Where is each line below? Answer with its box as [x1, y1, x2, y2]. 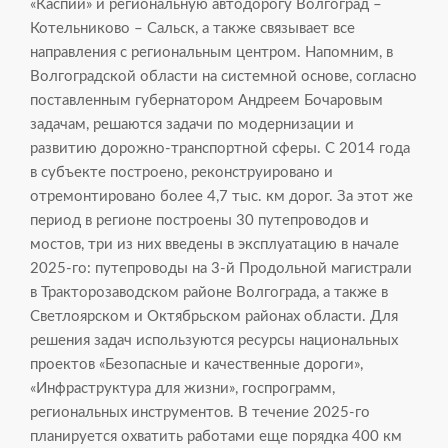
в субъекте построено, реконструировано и [30, 165, 333, 180]
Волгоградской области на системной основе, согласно [30, 69, 417, 84]
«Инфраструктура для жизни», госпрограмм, [30, 381, 335, 396]
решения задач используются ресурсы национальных [30, 333, 398, 348]
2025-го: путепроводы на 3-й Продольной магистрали [30, 261, 412, 276]
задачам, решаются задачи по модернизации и [30, 117, 354, 132]
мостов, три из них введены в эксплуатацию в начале [30, 237, 399, 252]
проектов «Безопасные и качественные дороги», [30, 357, 363, 372]
